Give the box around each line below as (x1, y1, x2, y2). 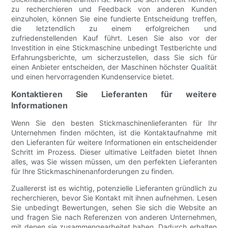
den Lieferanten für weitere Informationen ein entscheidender (11, 138, 217, 147)
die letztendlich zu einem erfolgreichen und (11, 24, 217, 33)
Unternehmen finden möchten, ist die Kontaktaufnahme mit (11, 128, 217, 137)
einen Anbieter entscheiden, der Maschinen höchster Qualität (11, 63, 217, 72)
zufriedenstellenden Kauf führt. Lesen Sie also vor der (11, 34, 217, 43)
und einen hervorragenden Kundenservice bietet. (11, 72, 175, 81)
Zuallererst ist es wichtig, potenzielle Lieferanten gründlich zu (11, 184, 217, 193)
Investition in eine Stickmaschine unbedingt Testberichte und (11, 43, 217, 52)
